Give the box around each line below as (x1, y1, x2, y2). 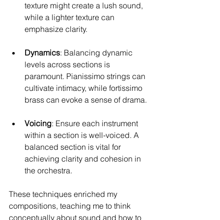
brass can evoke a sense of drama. (25, 94, 147, 105)
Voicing (25, 118, 52, 128)
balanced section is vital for (25, 141, 123, 152)
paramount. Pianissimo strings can (25, 71, 147, 81)
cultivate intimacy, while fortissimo (25, 82, 144, 93)
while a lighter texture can (25, 12, 116, 22)
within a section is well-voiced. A (25, 130, 141, 140)
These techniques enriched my (9, 189, 119, 199)
